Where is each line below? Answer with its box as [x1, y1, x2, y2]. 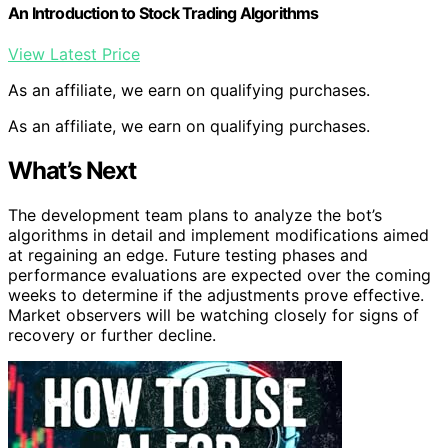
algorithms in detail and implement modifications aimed [8, 224, 429, 245]
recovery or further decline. [8, 324, 216, 345]
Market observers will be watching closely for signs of [8, 304, 419, 325]
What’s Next [8, 155, 136, 185]
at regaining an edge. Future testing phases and [8, 244, 368, 265]
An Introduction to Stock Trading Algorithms [8, 2, 319, 23]
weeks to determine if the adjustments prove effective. [8, 284, 424, 305]
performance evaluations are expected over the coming [8, 264, 431, 285]
